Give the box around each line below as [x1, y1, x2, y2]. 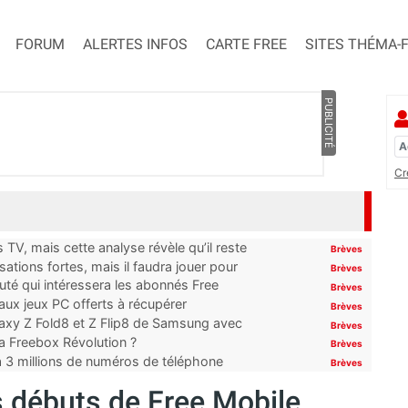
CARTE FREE [206, 36, 287, 54]
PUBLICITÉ [321, 97, 335, 149]
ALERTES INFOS [83, 36, 188, 54]
